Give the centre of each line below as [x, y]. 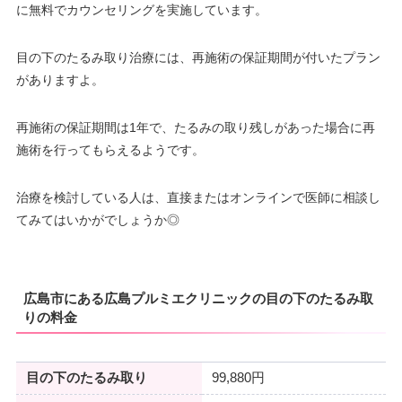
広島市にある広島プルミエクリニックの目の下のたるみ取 [198, 299]
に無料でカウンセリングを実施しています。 [141, 9]
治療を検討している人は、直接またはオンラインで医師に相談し [198, 197]
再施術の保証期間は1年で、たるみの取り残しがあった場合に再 [195, 127]
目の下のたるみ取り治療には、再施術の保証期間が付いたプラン [198, 57]
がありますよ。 [60, 79]
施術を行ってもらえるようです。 [110, 149]
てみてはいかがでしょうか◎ [97, 219]
